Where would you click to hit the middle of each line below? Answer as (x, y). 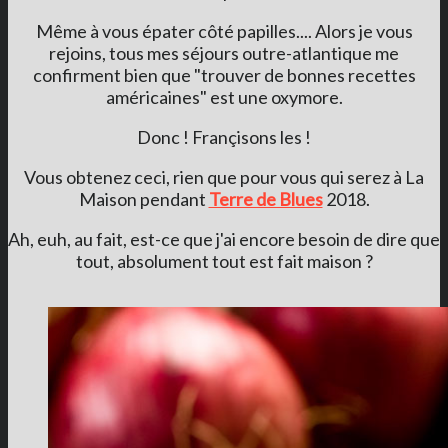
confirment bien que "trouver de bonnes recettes (224, 74)
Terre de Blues (265, 198)
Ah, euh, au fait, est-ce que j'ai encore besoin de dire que (224, 238)
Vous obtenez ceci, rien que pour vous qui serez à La (224, 176)
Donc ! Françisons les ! (224, 136)
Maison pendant (143, 198)
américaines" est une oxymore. (224, 96)
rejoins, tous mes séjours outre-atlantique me (224, 52)
